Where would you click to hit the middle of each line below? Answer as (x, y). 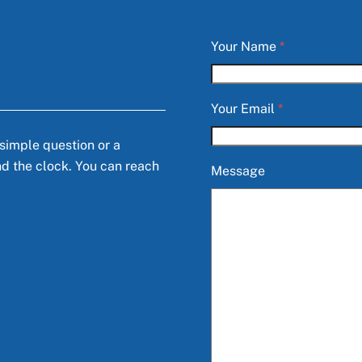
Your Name (245, 47)
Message (238, 170)
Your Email (244, 109)
